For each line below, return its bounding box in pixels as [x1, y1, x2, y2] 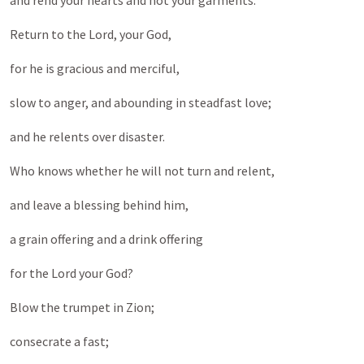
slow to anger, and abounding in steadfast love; [10, 94, 271, 110]
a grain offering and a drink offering [10, 231, 203, 247]
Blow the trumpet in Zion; [10, 299, 154, 315]
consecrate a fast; [10, 333, 109, 349]
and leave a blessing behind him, [10, 197, 188, 213]
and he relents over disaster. [10, 128, 165, 145]
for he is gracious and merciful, [10, 60, 180, 76]
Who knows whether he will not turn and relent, [10, 162, 275, 179]
